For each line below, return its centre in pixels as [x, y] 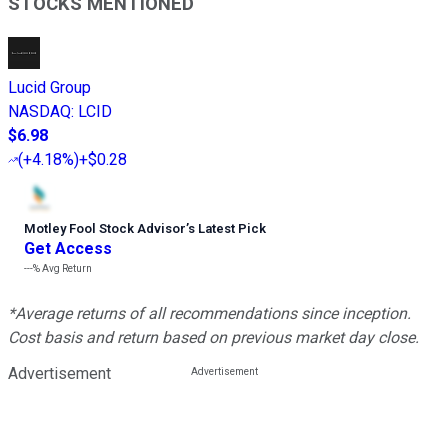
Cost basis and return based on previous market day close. [213, 337]
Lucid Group [49, 87]
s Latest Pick [227, 228]
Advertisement [59, 373]
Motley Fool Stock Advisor [105, 228]
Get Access [68, 248]
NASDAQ [39, 111]
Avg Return [66, 268]
